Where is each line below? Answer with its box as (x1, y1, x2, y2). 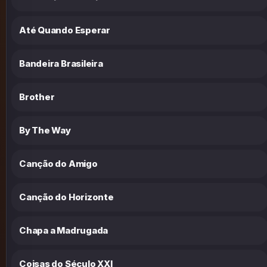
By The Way (19, 124, 71, 136)
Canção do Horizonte (19, 191, 114, 203)
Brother (19, 91, 55, 103)
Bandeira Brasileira (19, 57, 103, 69)
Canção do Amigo (19, 157, 98, 169)
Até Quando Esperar (19, 24, 110, 36)
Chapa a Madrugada (19, 224, 108, 236)
